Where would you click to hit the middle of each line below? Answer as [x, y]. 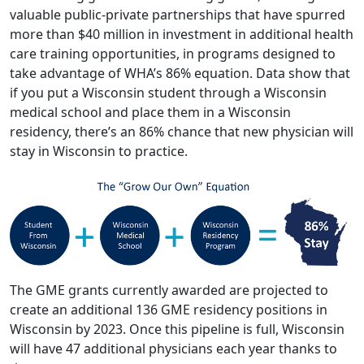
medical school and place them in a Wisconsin [150, 112]
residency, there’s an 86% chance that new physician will [182, 132]
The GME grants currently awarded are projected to [169, 290]
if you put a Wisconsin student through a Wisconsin [168, 93]
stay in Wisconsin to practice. [99, 151]
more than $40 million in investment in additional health [182, 34]
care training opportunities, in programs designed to [173, 54]
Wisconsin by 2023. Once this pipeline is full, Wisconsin [177, 329]
